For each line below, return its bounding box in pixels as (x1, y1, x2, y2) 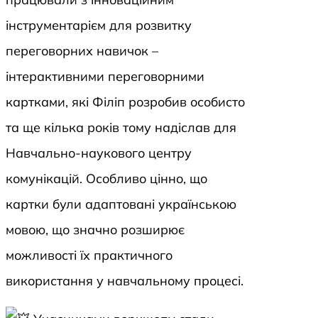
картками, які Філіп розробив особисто (6, 94, 245, 111)
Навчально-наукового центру (6, 145, 192, 162)
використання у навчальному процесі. (6, 273, 243, 290)
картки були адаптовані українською (6, 196, 236, 213)
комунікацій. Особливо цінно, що (6, 170, 207, 187)
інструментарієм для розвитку (6, 17, 192, 34)
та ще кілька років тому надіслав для (6, 119, 236, 136)
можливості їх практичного (6, 247, 172, 264)
